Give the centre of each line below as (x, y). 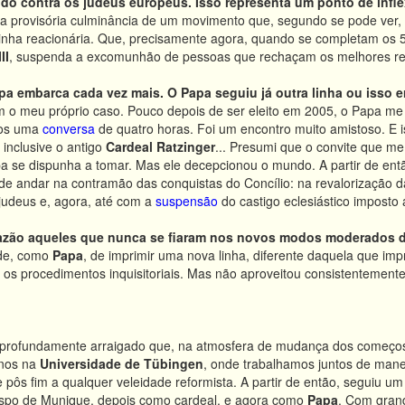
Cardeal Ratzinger (160, 146)
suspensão (187, 201)
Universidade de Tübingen (122, 363)
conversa (69, 128)
